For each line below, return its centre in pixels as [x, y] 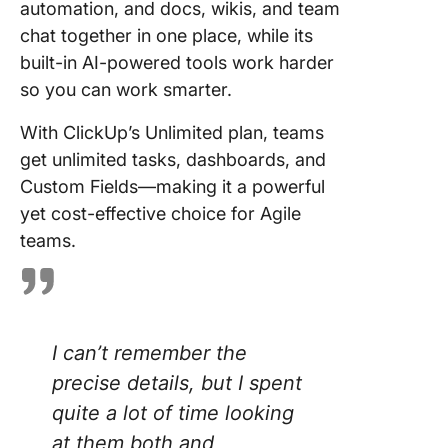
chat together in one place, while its [166, 35]
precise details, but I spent [177, 383]
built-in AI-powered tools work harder [177, 62]
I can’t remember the [149, 353]
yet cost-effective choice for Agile [160, 213]
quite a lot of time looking [173, 413]
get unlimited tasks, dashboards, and [173, 159]
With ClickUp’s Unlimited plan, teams [172, 132]
